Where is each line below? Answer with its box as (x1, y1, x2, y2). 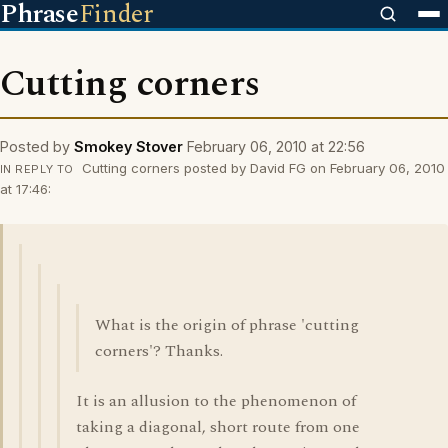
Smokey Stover (74, 138, 183, 155)
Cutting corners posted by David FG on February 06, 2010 (77, 160, 445, 176)
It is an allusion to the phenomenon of (76, 389, 356, 413)
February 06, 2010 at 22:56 (187, 138, 365, 155)
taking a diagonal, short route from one (76, 415, 360, 439)
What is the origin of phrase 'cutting (95, 313, 359, 337)
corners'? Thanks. (95, 339, 223, 363)
